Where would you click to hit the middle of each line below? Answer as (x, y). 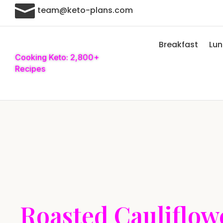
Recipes (30, 69)
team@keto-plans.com (85, 10)
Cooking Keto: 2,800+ (57, 57)
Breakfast (178, 45)
